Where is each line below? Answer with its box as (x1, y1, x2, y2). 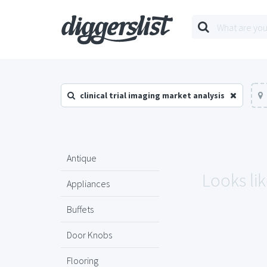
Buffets (67, 203, 94, 215)
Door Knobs (67, 229, 112, 241)
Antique (67, 152, 97, 164)
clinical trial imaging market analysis (80, 90, 225, 101)
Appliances (67, 178, 110, 190)
